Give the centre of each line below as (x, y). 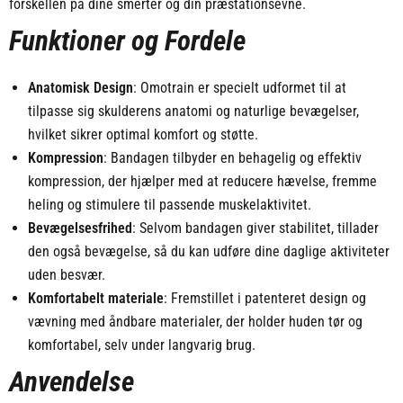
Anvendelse (71, 382)
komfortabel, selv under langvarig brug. (141, 345)
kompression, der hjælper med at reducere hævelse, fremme (202, 182)
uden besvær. (66, 275)
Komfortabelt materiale (95, 299)
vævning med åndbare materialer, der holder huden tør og (195, 322)
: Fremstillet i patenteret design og (264, 299)
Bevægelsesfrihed (80, 228)
